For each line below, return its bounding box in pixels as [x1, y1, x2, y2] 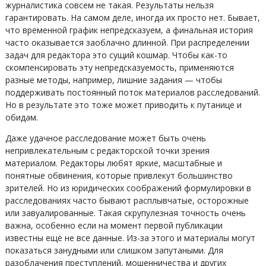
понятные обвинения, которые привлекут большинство [5, 170, 233, 181]
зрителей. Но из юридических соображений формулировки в [5, 182, 251, 194]
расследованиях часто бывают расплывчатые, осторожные [5, 195, 249, 206]
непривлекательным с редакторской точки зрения [5, 145, 210, 156]
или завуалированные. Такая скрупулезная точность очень [5, 207, 246, 218]
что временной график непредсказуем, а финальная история [5, 24, 253, 36]
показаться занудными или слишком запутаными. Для [5, 245, 223, 256]
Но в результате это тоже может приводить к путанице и [5, 99, 242, 110]
